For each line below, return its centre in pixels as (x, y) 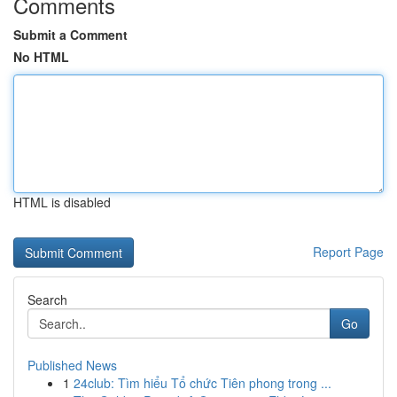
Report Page (348, 252)
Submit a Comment (70, 35)
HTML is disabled (62, 202)
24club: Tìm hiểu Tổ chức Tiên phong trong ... (202, 383)
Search (47, 300)
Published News (72, 365)
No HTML (41, 57)
